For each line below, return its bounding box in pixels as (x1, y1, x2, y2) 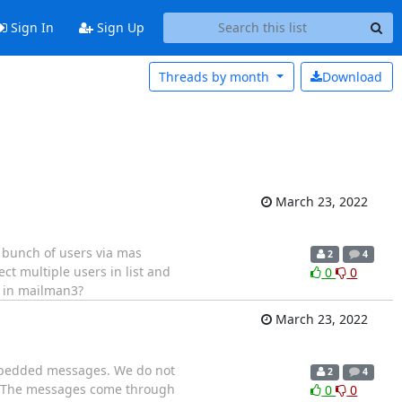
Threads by (159, 67, 227, 85)
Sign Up (92, 19, 144, 37)
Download (322, 67, 382, 85)
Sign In (6, 19, 54, 37)
